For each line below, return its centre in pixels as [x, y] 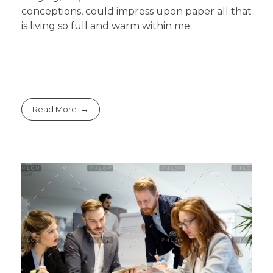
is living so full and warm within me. [107, 26]
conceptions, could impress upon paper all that [136, 12]
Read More [55, 109]
